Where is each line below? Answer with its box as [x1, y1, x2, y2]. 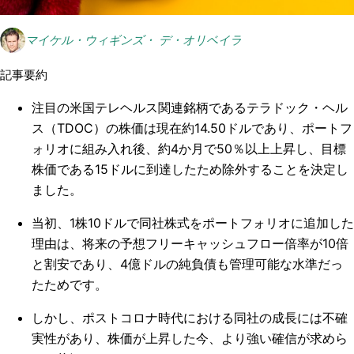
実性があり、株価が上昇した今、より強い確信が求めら [32, 330, 348, 346]
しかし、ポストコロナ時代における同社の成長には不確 [32, 310, 348, 326]
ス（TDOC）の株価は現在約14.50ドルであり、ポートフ [32, 120, 352, 136]
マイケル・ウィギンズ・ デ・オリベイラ [25, 32, 242, 47]
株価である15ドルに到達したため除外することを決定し [32, 161, 348, 177]
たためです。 [32, 277, 107, 292]
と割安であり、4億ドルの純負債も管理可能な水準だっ [32, 256, 343, 272]
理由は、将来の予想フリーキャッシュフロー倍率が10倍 [32, 235, 348, 251]
